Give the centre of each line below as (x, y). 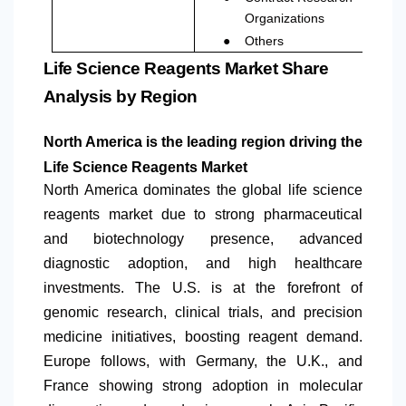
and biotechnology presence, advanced (203, 239)
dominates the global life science (250, 190)
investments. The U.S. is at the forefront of (203, 288)
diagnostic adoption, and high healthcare (203, 264)
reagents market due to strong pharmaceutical (203, 215)
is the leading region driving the (252, 142)
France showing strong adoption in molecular (203, 386)
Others (265, 41)
